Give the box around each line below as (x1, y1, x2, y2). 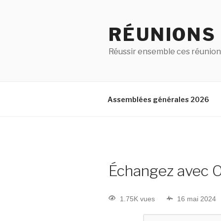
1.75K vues (120, 194, 155, 203)
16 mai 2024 (177, 194, 216, 203)
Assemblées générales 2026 (107, 95, 209, 104)
